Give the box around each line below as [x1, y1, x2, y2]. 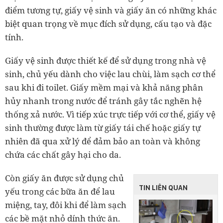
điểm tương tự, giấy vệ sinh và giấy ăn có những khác [5, 4, 217, 16]
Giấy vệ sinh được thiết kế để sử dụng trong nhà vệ [5, 54, 206, 66]
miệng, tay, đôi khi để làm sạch [5, 199, 126, 211]
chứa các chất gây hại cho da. [5, 148, 121, 160]
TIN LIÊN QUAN [139, 183, 188, 192]
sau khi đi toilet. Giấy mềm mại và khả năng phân [5, 81, 203, 93]
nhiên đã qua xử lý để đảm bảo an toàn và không [5, 135, 200, 147]
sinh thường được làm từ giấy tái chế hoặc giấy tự [5, 121, 201, 133]
